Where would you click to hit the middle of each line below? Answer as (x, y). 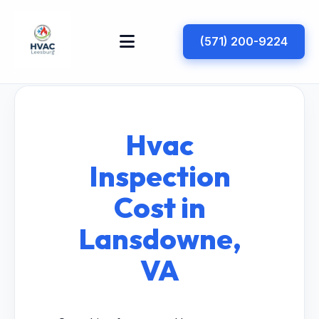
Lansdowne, (159, 239)
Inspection (159, 176)
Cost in (159, 207)
